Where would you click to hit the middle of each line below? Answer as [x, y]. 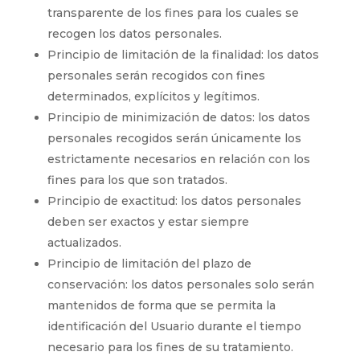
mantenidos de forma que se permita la [161, 305]
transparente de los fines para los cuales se [173, 12]
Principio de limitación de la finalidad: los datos [183, 54]
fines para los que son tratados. [137, 180]
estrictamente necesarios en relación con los [178, 159]
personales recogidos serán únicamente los [174, 138]
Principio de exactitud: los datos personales [174, 200]
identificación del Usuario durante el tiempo [174, 326]
